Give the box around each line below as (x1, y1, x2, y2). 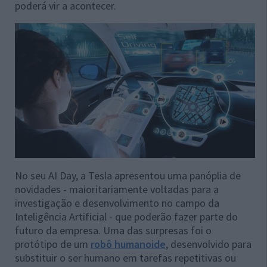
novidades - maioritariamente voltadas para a (15, 182, 219, 197)
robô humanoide (91, 237, 166, 252)
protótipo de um (15, 237, 91, 252)
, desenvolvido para (166, 237, 252, 252)
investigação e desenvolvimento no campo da (15, 196, 219, 210)
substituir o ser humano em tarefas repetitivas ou (15, 251, 236, 265)
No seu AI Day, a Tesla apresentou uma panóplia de (15, 169, 241, 183)
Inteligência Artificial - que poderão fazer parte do (15, 210, 238, 224)
